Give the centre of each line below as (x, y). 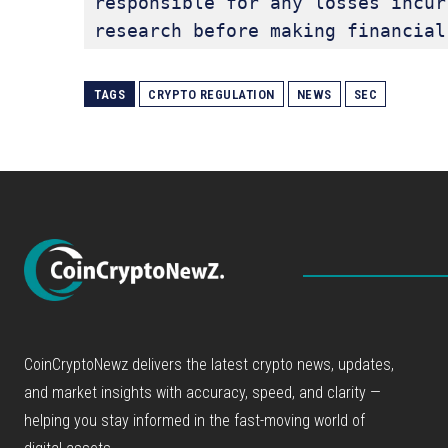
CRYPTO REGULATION (211, 95)
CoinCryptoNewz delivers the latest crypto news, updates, (209, 365)
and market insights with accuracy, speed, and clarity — (202, 393)
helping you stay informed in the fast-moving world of (194, 421)
